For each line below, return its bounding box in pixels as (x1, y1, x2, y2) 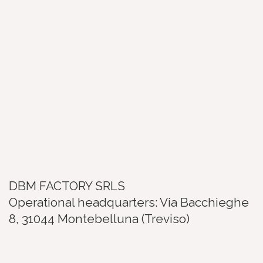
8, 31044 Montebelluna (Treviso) (9, 211, 190, 226)
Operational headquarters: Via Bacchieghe (9, 194, 249, 210)
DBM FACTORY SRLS (9, 178, 125, 193)
